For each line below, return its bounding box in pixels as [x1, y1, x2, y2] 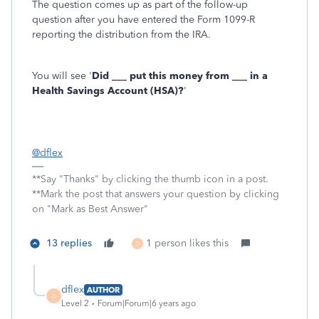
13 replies [46, 237, 92, 249]
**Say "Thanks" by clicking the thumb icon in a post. [32, 173, 268, 185]
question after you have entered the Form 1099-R [32, 14, 255, 26]
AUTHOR [87, 284, 120, 295]
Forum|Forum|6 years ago [98, 298, 196, 308]
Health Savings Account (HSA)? [32, 85, 184, 97]
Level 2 [61, 298, 89, 308]
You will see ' [32, 70, 92, 82]
